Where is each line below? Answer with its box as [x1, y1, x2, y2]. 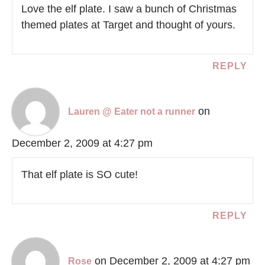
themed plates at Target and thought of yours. [21, 19, 235, 31]
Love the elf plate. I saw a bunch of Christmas [21, 3, 237, 15]
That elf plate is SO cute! [21, 169, 138, 181]
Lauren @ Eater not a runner [68, 106, 195, 117]
